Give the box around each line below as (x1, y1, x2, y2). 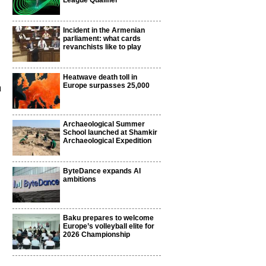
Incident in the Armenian (63, 26, 145, 34)
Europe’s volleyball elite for (63, 222, 154, 230)
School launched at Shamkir (63, 128, 157, 137)
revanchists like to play (63, 43, 141, 51)
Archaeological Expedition (63, 137, 151, 145)
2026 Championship (63, 230, 130, 239)
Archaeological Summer (63, 120, 145, 128)
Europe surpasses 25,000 (63, 81, 150, 90)
